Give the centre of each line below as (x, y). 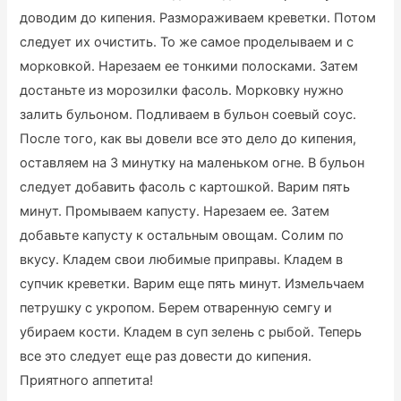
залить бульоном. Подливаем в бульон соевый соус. (188, 114)
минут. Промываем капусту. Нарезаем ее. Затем (175, 211)
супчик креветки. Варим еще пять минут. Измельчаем (192, 283)
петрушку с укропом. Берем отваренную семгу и (176, 307)
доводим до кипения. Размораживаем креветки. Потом (198, 17)
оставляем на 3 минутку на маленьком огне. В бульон (192, 162)
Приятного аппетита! (87, 380)
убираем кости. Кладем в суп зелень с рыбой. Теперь (191, 332)
